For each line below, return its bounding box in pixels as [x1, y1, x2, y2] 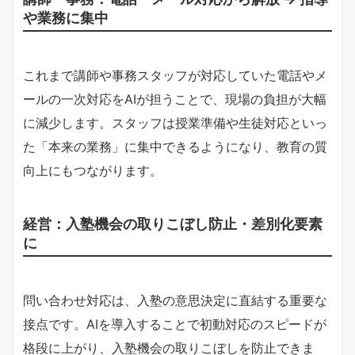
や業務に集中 [23, 8, 109, 26]
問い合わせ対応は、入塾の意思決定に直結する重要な [23, 292, 327, 308]
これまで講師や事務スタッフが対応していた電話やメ [23, 67, 327, 83]
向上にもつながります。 [23, 162, 162, 178]
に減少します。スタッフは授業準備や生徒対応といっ [23, 114, 327, 131]
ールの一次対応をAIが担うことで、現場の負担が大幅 [23, 90, 326, 107]
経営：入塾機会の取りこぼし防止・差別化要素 [23, 214, 323, 232]
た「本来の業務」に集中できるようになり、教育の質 [23, 138, 327, 155]
